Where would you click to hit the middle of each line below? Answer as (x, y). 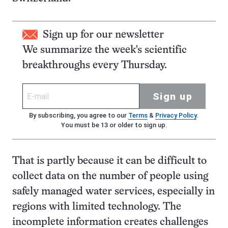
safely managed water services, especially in (113, 192)
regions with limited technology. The (97, 207)
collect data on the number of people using (110, 176)
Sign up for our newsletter (103, 35)
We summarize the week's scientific (105, 50)
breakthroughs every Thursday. (95, 65)
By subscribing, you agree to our (78, 115)
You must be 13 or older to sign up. (114, 125)
